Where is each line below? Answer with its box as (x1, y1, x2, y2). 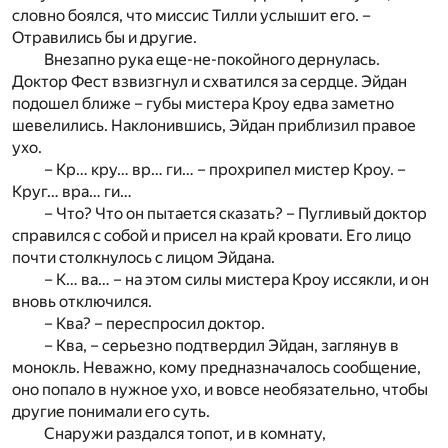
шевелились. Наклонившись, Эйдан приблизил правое (12, 115, 416, 135)
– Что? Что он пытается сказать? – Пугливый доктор (44, 203, 427, 223)
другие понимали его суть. (12, 401, 210, 421)
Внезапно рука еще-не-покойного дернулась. (44, 49, 380, 69)
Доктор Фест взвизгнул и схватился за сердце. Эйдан (12, 71, 407, 91)
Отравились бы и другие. (12, 27, 197, 47)
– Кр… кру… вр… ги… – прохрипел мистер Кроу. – (44, 159, 406, 179)
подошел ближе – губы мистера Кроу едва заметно (12, 93, 394, 113)
